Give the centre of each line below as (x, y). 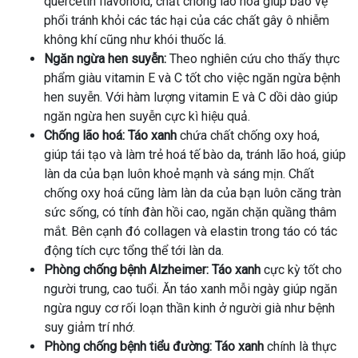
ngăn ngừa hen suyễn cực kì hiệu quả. (147, 116)
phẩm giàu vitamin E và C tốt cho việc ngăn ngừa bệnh (192, 78)
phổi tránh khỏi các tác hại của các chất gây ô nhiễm (187, 20)
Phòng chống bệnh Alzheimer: (126, 269)
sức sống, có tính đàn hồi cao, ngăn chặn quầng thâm (190, 212)
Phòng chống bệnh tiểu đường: (128, 346)
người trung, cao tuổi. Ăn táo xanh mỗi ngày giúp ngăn (191, 288)
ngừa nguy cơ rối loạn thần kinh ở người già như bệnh (189, 308)
